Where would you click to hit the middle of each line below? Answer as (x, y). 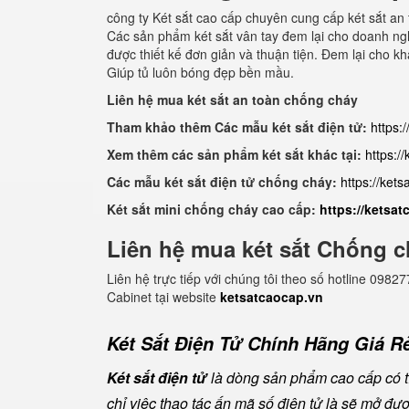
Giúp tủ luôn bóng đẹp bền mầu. (200, 72)
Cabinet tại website (163, 297)
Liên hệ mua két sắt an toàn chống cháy (232, 100)
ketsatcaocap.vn (272, 297)
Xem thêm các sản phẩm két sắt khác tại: (234, 154)
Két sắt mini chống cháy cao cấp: (213, 209)
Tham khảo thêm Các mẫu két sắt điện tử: (237, 127)
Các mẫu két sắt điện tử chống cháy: (224, 182)
